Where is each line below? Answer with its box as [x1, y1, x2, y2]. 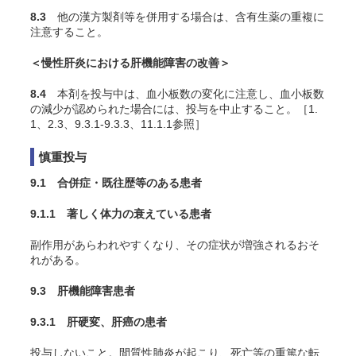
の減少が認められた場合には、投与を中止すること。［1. [30, 103, 318, 115]
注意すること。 [30, 25, 108, 38]
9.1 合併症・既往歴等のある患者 [30, 176, 202, 189]
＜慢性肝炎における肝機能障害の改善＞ [30, 56, 230, 69]
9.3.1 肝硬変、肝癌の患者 [30, 315, 167, 328]
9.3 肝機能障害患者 [30, 284, 135, 297]
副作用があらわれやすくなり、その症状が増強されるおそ [30, 238, 319, 251]
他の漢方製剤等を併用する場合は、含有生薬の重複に [46, 10, 324, 23]
